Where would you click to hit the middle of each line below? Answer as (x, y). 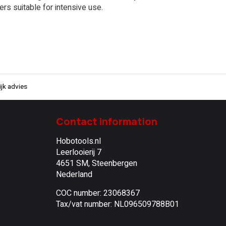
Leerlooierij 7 (79, 152)
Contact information (107, 122)
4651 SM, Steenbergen (97, 163)
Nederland (74, 175)
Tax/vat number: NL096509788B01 (118, 204)
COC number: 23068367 (98, 193)
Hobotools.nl (78, 141)
